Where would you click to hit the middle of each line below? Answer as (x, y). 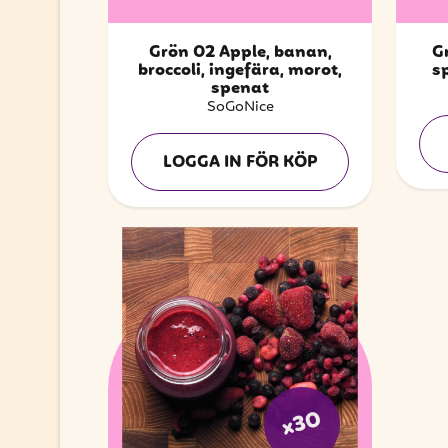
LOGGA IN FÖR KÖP (240, 163)
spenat (240, 89)
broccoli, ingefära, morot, (240, 71)
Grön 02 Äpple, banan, (240, 53)
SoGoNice (240, 107)
